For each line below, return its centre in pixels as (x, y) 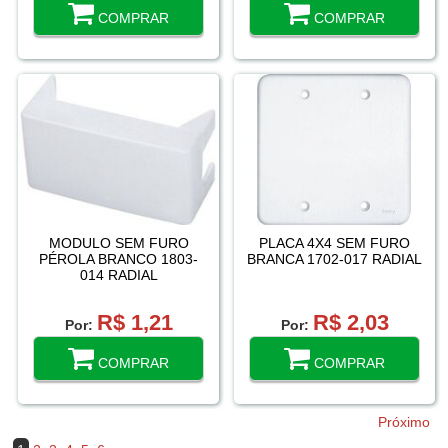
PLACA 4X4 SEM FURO (334, 243)
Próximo (404, 422)
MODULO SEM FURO (118, 243)
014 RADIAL (118, 275)
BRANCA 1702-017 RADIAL (334, 259)
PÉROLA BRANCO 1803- (118, 259)
